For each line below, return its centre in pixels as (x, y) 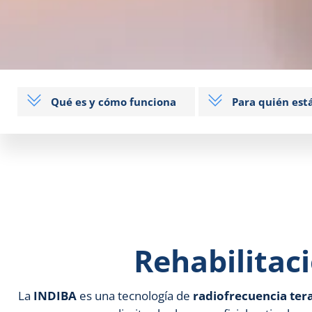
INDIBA (55, 296)
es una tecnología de (135, 296)
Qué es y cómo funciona (114, 102)
